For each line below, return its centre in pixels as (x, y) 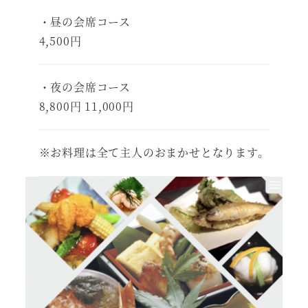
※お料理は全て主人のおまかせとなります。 (154, 153)
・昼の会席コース (85, 21)
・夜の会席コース (85, 87)
